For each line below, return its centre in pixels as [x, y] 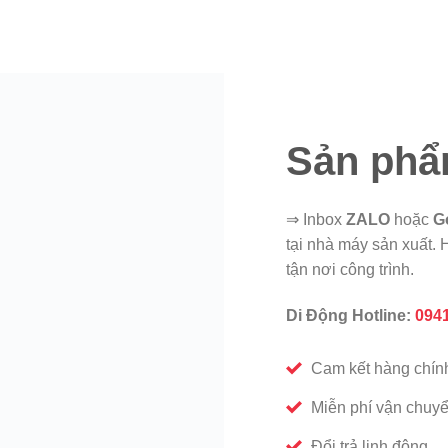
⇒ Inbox [316, 220]
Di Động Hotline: [348, 316]
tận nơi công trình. [350, 270]
